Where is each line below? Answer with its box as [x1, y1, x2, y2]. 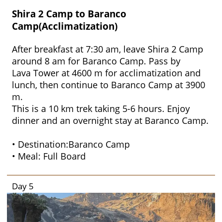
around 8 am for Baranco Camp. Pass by [12, 55, 180, 67]
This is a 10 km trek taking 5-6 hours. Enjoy [12, 103, 190, 115]
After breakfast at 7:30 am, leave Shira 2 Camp [12, 43, 203, 55]
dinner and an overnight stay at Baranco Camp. [12, 114, 209, 127]
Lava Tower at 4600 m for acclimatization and [12, 67, 201, 79]
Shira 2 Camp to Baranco [12, 7, 126, 20]
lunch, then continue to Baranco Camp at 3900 [12, 79, 205, 91]
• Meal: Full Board [12, 150, 86, 163]
